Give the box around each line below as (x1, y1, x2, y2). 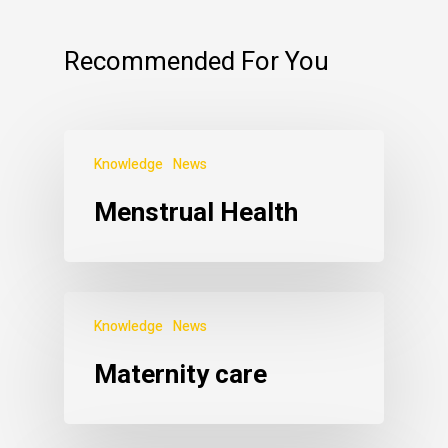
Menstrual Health (94, 197, 298, 227)
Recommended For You (64, 43, 329, 81)
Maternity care (94, 359, 267, 389)
